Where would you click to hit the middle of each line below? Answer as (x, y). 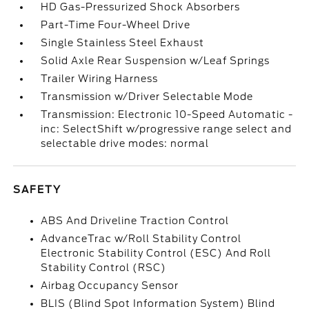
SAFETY (38, 190)
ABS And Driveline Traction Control (135, 221)
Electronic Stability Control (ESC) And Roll (156, 253)
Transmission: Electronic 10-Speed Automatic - (167, 114)
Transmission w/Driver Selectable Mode (147, 97)
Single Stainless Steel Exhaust (123, 43)
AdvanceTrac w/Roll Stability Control (141, 239)
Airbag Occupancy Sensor (110, 286)
